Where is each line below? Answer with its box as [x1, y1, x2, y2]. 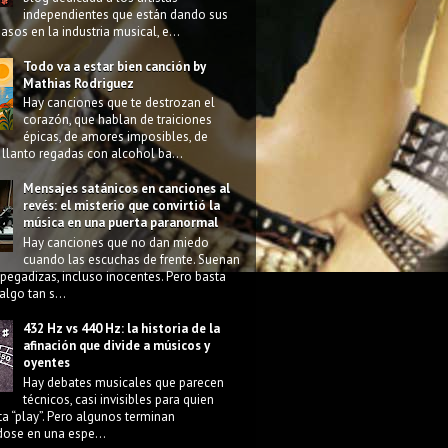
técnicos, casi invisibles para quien [23, 390, 215, 408]
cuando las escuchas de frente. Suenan [23, 250, 241, 268]
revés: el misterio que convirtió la [23, 197, 221, 215]
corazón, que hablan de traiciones [23, 111, 213, 129]
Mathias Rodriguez [23, 74, 135, 92]
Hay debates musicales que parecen [23, 373, 225, 391]
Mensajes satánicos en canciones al [23, 180, 231, 198]
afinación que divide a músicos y [23, 336, 211, 354]
